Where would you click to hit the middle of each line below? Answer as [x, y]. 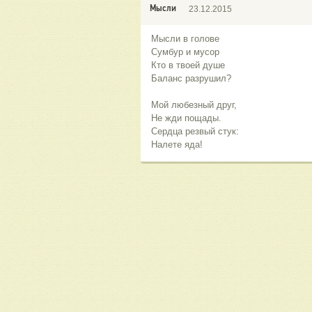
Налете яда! [177, 145]
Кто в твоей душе [188, 65]
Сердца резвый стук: [195, 132]
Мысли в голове [185, 39]
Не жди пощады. [186, 118]
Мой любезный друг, [194, 105]
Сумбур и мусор [185, 52]
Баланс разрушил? [191, 79]
